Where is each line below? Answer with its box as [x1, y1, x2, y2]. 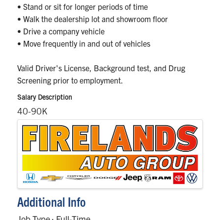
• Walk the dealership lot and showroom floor [17, 14, 168, 24]
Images [17, 118, 50, 134]
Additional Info [17, 193, 86, 209]
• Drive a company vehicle [17, 26, 105, 36]
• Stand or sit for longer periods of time [17, 1, 148, 12]
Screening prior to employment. [17, 75, 123, 85]
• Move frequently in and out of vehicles [17, 38, 150, 49]
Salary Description [17, 95, 72, 102]
